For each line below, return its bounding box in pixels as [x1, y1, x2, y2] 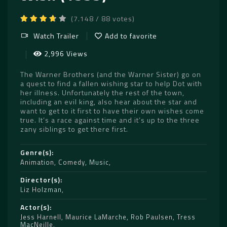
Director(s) [20, 174, 60, 185]
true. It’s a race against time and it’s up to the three [20, 115, 200, 125]
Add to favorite [105, 30, 157, 41]
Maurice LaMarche [65, 212, 127, 222]
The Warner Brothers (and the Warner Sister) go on [20, 69, 201, 80]
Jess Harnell [20, 212, 61, 222]
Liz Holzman [20, 184, 62, 195]
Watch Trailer [33, 30, 79, 41]
